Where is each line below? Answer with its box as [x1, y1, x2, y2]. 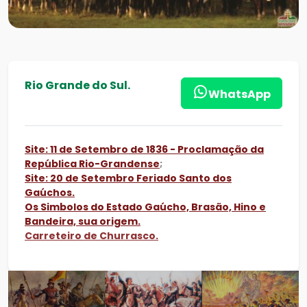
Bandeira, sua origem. [25, 214, 140, 228]
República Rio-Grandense [25, 156, 160, 171]
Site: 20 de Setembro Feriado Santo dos [25, 171, 232, 185]
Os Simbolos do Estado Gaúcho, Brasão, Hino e [25, 199, 266, 214]
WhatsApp [208, 86, 271, 102]
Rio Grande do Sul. [25, 77, 130, 93]
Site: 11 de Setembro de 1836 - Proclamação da [25, 142, 264, 156]
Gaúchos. [25, 185, 75, 199]
